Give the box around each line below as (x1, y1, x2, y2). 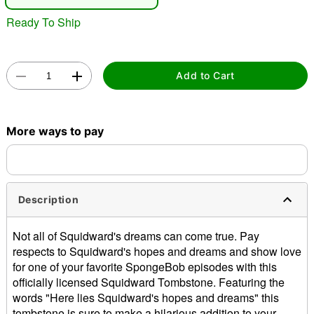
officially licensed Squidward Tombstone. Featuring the (12, 273, 285, 290)
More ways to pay (6, 123, 104, 138)
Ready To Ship (6, 13, 81, 30)
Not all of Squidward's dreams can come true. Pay (12, 227, 259, 244)
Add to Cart (176, 69, 235, 82)
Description (18, 193, 79, 206)
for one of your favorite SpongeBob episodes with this (12, 258, 277, 275)
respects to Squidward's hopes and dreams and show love (12, 243, 301, 259)
